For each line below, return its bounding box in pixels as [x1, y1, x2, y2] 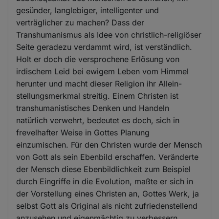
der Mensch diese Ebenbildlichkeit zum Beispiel [16, 164, 191, 175]
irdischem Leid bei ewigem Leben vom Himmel [16, 66, 189, 77]
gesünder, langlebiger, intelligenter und [16, 5, 159, 16]
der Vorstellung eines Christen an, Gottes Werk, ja [16, 189, 199, 199]
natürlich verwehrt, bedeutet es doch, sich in [16, 115, 180, 126]
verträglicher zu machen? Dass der [16, 18, 145, 28]
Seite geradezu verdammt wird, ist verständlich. [16, 42, 193, 52]
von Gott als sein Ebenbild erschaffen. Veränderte [16, 152, 199, 162]
